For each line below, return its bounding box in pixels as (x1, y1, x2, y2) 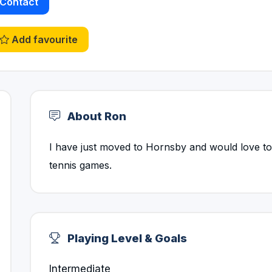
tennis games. (49, 159, 112, 171)
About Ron (65, 109, 126, 123)
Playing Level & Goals (65, 231, 187, 245)
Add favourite (9, 33, 78, 46)
